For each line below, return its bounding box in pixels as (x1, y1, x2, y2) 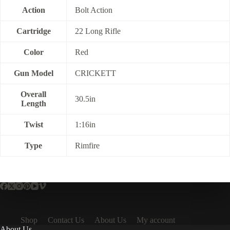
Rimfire (75, 141, 100, 150)
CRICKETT (75, 69, 116, 78)
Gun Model (13, 69, 53, 78)
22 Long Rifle (75, 27, 121, 36)
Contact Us (48, 216, 84, 225)
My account (137, 216, 175, 225)
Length (21, 99, 46, 108)
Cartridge (16, 27, 51, 36)
